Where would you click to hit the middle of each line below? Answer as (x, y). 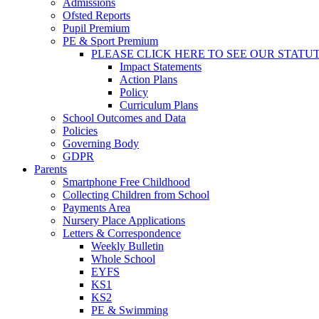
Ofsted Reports (96, 16)
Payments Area (96, 208)
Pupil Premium (96, 28)
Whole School (123, 259)
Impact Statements (161, 67)
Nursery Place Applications (124, 221)
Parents (51, 169)
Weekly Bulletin (127, 246)
